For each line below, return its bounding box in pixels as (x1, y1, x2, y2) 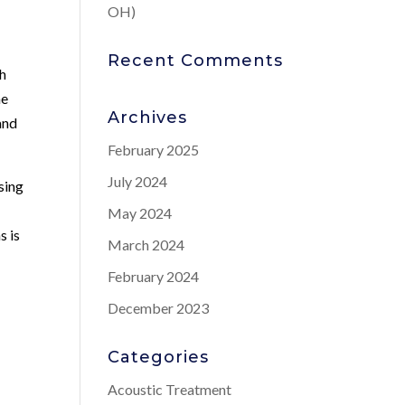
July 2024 (108, 173, 168, 190)
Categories (108, 347, 210, 367)
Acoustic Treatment (108, 381, 232, 398)
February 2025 (108, 141, 200, 158)
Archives (108, 108, 188, 127)
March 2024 (108, 236, 185, 253)
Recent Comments (108, 51, 284, 71)
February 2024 (108, 268, 200, 285)
